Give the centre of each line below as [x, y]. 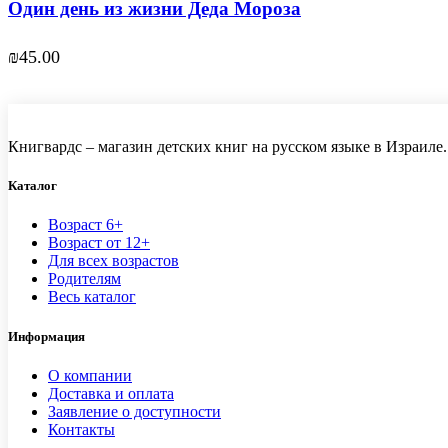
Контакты [81, 429]
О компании [90, 375]
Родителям [84, 279]
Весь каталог [92, 297]
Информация [46, 336]
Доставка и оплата [111, 393]
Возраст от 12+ [99, 243]
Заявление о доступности [134, 411]
